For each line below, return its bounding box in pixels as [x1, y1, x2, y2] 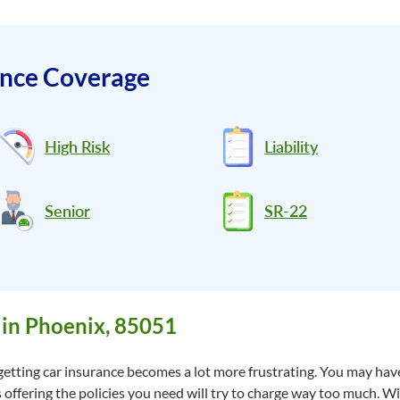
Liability [264, 136, 318, 156]
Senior [45, 200, 90, 221]
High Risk [45, 136, 110, 156]
